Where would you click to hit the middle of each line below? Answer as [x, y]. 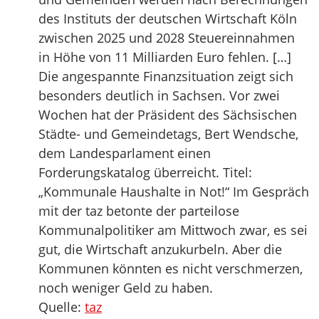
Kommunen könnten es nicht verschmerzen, [171, 269]
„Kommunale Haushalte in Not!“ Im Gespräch [174, 192]
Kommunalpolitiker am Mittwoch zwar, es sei [173, 230]
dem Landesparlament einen [125, 153]
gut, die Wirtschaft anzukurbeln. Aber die [160, 250]
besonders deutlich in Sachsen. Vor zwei [159, 96]
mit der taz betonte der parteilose [139, 211]
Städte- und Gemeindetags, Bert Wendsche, [168, 134]
